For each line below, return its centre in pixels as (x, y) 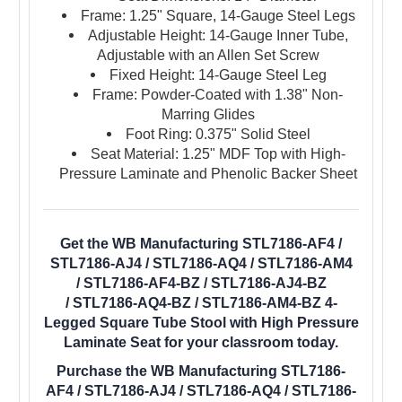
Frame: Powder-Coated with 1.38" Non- (218, 94)
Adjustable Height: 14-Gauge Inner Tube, (218, 35)
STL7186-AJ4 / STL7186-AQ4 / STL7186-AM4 (201, 263)
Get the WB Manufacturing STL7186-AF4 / (201, 243)
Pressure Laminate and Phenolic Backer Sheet (209, 173)
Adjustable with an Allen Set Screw (209, 55)
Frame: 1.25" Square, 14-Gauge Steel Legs (218, 15)
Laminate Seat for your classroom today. (201, 342)
